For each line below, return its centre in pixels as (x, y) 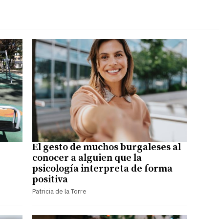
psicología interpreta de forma (102, 169)
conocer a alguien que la (87, 158)
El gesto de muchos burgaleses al (106, 147)
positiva (50, 179)
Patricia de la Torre (59, 191)
